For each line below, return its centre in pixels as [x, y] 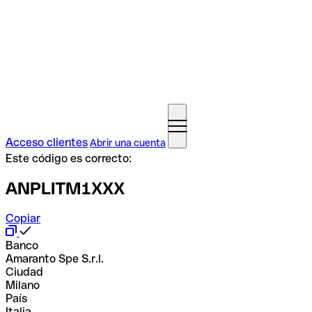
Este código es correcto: [69, 158]
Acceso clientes [47, 142]
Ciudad [24, 272]
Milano [23, 285]
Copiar [23, 218]
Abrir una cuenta [128, 143]
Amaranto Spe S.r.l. [55, 258]
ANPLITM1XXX [65, 188]
